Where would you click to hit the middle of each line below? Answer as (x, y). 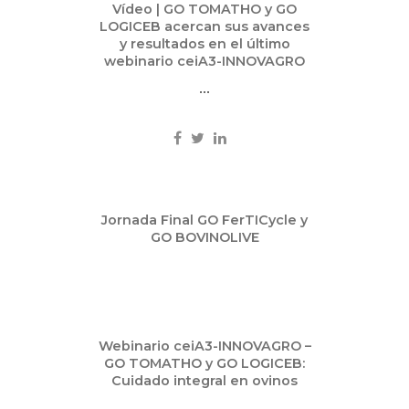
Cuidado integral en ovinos (204, 381)
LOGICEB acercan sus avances (204, 27)
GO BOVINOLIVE (204, 237)
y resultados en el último (204, 44)
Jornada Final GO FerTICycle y (204, 220)
